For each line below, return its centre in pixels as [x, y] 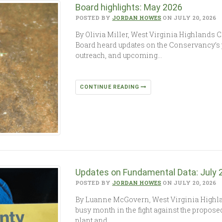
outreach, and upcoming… [119, 55]
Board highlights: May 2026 [130, 7]
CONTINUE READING [111, 87]
